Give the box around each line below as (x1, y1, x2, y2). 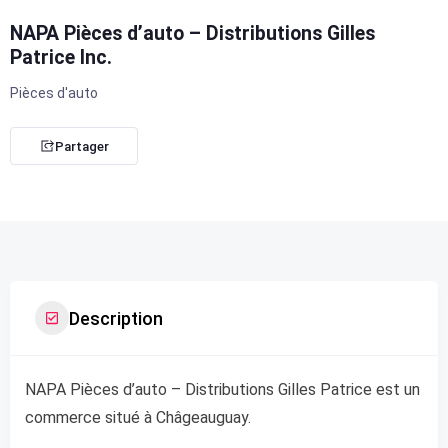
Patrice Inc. (10, 46, 112, 69)
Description (69, 307, 163, 329)
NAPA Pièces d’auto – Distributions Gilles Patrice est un (25, 380, 420, 399)
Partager (55, 138, 109, 154)
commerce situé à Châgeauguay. (25, 408, 251, 427)
